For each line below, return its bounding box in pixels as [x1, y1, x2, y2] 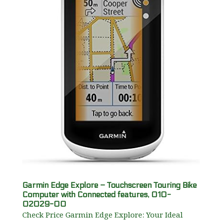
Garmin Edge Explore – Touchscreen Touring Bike [22, 180, 197, 190]
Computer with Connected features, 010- [22, 190, 171, 200]
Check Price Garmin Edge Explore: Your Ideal [22, 210, 183, 220]
